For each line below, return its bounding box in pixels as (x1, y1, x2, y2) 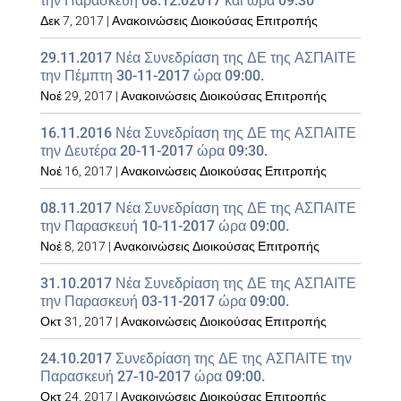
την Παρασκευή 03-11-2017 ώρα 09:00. (39, 293, 289, 310)
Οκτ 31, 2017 (39, 314, 113, 328)
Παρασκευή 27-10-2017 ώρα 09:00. (39, 368, 265, 385)
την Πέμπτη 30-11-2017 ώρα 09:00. (39, 67, 264, 84)
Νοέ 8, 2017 (39, 239, 106, 253)
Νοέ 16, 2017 (39, 164, 113, 178)
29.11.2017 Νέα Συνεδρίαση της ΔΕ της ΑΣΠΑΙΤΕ (39, 49, 356, 66)
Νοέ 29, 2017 (39, 89, 113, 103)
